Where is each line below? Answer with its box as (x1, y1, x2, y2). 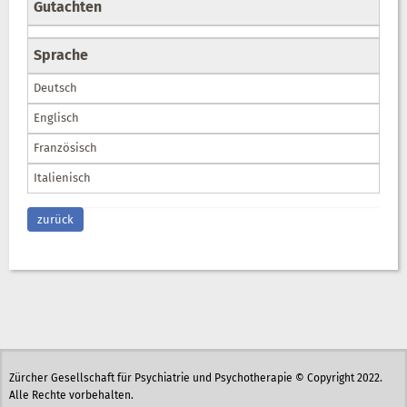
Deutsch (34, 79, 77, 97)
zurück (37, 211, 74, 229)
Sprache (34, 45, 88, 67)
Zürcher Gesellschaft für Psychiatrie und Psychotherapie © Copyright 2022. (9, 370, 382, 387)
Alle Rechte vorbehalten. (9, 387, 134, 404)
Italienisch (34, 169, 91, 187)
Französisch (34, 139, 97, 157)
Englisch (34, 109, 79, 127)
